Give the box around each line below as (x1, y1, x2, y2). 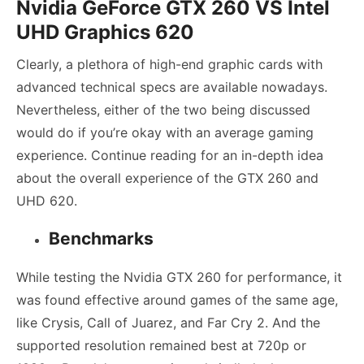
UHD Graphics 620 (16, 20, 194, 45)
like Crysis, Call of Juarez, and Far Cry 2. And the (16, 314, 320, 331)
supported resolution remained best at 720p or (16, 337, 306, 354)
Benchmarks (49, 228, 154, 249)
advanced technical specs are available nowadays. (16, 79, 327, 96)
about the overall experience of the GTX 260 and (16, 170, 318, 187)
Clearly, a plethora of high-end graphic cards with (16, 56, 323, 73)
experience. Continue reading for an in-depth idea (16, 147, 323, 164)
